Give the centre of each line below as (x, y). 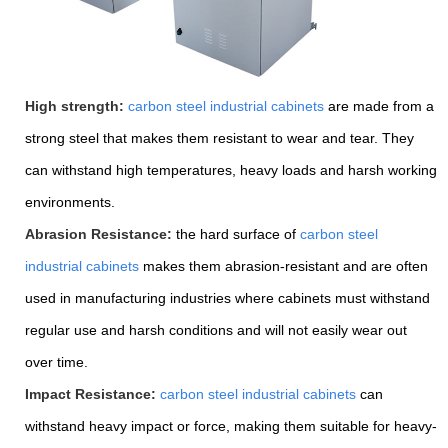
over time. (56, 362)
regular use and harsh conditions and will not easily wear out (216, 330)
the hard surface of (236, 234)
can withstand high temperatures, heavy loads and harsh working (231, 170)
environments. (70, 202)
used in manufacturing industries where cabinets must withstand (227, 298)
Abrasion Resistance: (98, 234)
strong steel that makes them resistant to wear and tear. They (219, 138)
